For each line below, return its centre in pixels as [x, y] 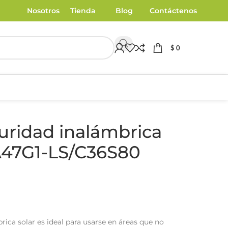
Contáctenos [173, 11]
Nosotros [43, 11]
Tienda [83, 11]
